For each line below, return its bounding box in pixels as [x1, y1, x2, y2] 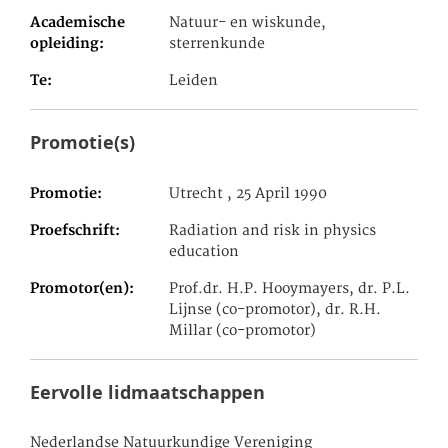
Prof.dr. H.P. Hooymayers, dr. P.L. [169, 280, 411, 299]
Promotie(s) [30, 129, 135, 155]
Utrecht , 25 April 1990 [169, 185, 328, 204]
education [169, 243, 240, 262]
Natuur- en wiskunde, [169, 13, 327, 32]
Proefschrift [30, 222, 115, 241]
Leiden [169, 71, 219, 90]
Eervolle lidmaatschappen [30, 380, 265, 406]
